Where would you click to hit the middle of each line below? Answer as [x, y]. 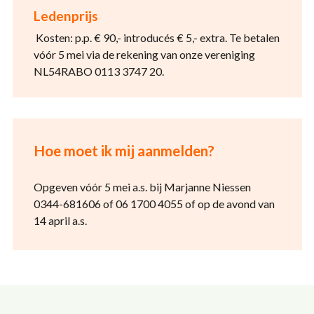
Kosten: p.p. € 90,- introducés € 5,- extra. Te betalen [156, 37]
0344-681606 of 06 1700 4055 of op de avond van [154, 204]
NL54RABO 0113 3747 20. [98, 71]
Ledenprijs [66, 16]
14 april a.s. [60, 220]
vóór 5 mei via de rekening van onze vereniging [144, 54]
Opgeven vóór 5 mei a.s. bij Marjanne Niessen [142, 187]
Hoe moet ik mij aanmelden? [124, 150]
